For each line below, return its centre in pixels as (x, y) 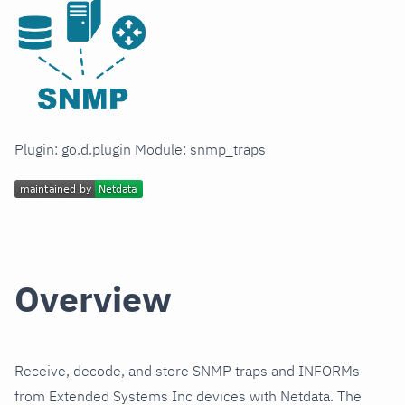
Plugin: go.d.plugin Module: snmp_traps (140, 150)
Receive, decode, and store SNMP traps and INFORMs (187, 371)
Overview (93, 299)
